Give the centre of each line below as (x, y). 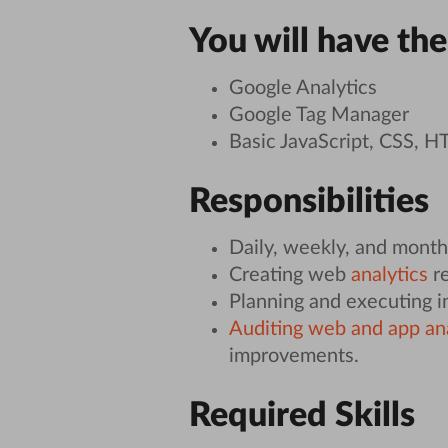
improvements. (293, 355)
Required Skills (301, 415)
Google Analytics (302, 87)
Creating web (289, 274)
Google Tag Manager (318, 114)
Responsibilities (308, 201)
